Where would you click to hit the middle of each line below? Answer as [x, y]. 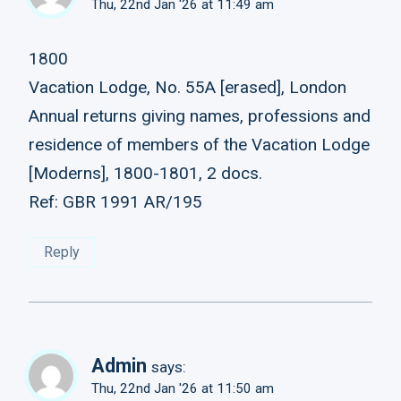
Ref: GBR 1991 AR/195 [115, 202]
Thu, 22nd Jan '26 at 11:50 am [183, 388]
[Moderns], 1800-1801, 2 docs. [145, 174]
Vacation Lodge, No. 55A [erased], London [188, 88]
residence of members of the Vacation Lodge [199, 145]
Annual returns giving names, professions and [200, 116]
